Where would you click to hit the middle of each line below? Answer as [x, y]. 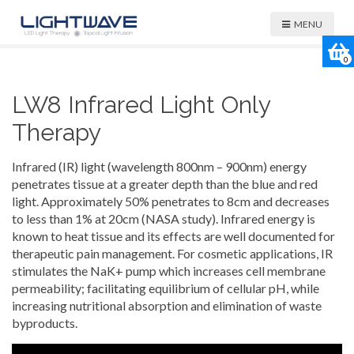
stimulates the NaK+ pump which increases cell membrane [169, 271]
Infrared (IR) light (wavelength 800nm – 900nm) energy [159, 166]
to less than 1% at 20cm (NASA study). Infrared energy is [164, 218]
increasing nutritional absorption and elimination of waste [167, 305]
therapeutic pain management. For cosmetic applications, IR [172, 253]
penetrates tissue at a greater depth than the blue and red [165, 184]
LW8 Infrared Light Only [141, 105]
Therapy [56, 132]
